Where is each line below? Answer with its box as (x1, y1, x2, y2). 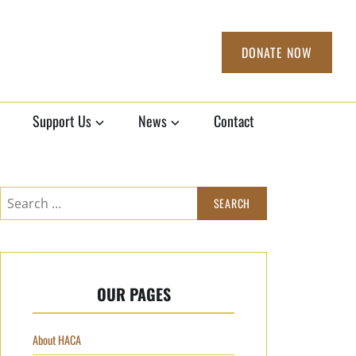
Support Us (33, 110, 91, 131)
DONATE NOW (242, 43, 312, 62)
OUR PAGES (96, 282, 171, 306)
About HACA (33, 331, 81, 349)
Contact (214, 110, 254, 131)
